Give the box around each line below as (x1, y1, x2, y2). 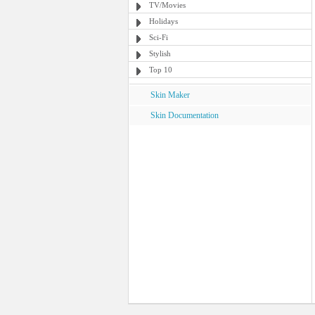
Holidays (149, 17, 178, 25)
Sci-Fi (149, 33, 168, 41)
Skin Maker (150, 90, 190, 100)
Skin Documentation (150, 110, 219, 120)
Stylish (149, 49, 171, 58)
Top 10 (149, 65, 172, 74)
